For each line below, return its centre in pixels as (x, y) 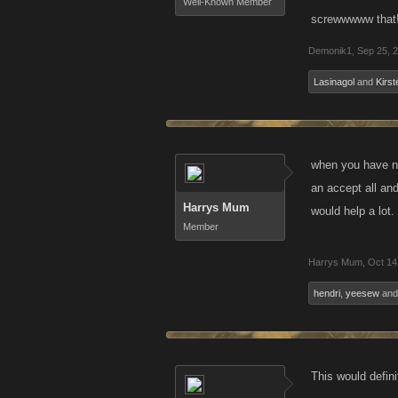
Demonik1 (330, 51)
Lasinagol (334, 82)
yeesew (362, 293)
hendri (327, 293)
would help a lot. (353, 211)
